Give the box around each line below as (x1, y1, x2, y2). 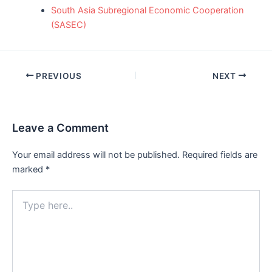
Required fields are (182, 149, 257, 160)
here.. (12, 202, 34, 212)
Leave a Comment (12, 120, 109, 134)
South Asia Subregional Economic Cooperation (50, 4, 244, 16)
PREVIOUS (33, 70, 82, 81)
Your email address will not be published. (12, 149, 180, 160)
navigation (12, 84, 55, 95)
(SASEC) (50, 19, 86, 30)
